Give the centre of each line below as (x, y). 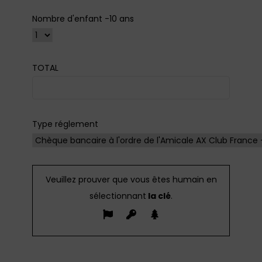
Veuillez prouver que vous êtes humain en (131, 180)
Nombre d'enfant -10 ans (83, 19)
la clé (158, 196)
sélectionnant (118, 196)
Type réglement (65, 124)
